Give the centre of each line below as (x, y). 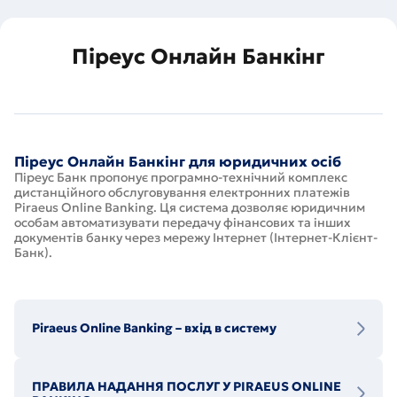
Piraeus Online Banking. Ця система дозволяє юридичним (190, 207)
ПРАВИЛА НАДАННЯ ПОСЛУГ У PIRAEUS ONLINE (187, 386)
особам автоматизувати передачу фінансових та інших (183, 222)
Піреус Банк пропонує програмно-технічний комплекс (181, 177)
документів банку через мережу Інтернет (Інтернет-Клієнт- (196, 237)
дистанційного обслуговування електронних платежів (182, 192)
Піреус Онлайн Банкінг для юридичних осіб (178, 161)
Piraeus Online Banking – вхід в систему (154, 328)
